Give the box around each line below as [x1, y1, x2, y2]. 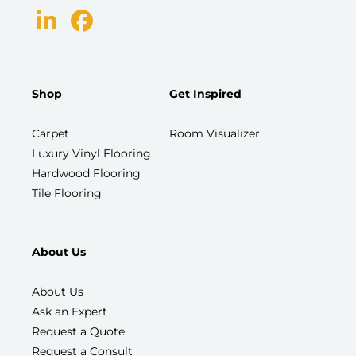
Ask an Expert [32, 304, 107, 319]
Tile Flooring [32, 185, 102, 200]
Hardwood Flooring [32, 165, 141, 180]
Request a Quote [32, 323, 125, 339]
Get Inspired [168, 86, 242, 101]
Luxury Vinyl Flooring [32, 145, 151, 161]
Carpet [32, 126, 69, 141]
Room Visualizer [168, 126, 260, 141]
